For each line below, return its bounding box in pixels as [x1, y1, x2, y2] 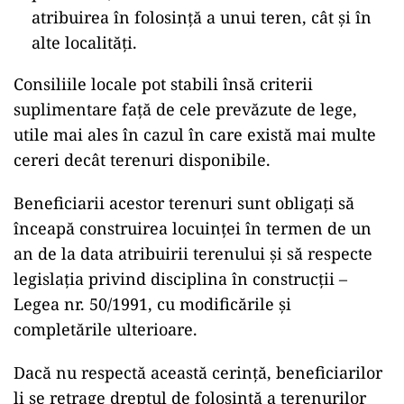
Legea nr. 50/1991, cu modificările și [14, 293, 291, 316]
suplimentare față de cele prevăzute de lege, [14, 98, 357, 121]
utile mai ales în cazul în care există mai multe [14, 124, 376, 146]
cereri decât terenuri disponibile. [14, 149, 271, 171]
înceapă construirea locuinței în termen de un [14, 217, 372, 240]
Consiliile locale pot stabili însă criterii [14, 73, 313, 96]
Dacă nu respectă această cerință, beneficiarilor [14, 362, 382, 384]
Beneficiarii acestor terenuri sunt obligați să [14, 192, 354, 215]
